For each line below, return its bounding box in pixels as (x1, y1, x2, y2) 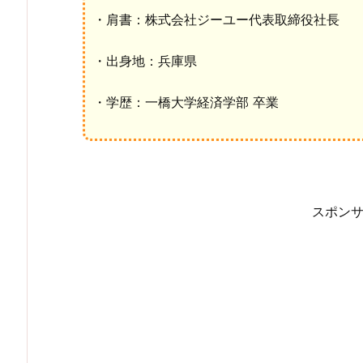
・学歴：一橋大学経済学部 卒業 (93, 93, 279, 110)
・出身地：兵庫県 (93, 52, 197, 69)
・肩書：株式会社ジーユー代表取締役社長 (93, 11, 340, 28)
